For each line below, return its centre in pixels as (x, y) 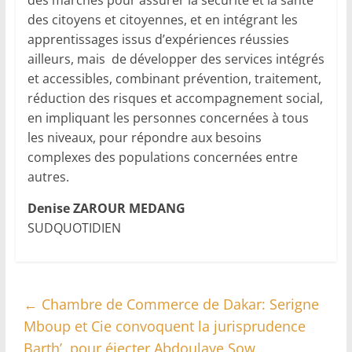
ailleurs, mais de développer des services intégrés (176, 59)
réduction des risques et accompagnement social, (175, 99)
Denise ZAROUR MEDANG (106, 209)
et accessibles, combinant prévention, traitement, (174, 79)
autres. (48, 177)
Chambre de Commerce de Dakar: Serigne (178, 304)
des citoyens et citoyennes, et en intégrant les (162, 20)
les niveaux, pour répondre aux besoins (144, 138)
